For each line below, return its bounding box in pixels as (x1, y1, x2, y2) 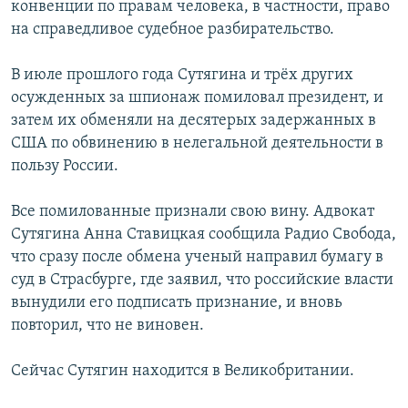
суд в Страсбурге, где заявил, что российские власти (11, 271, 393, 290)
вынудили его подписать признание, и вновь (11, 294, 342, 312)
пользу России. (11, 158, 118, 176)
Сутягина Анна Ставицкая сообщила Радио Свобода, (11, 226, 396, 244)
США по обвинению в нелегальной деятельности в (11, 135, 383, 153)
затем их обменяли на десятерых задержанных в (11, 112, 376, 130)
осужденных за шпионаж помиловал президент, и (11, 89, 383, 107)
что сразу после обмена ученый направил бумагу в (11, 249, 383, 267)
